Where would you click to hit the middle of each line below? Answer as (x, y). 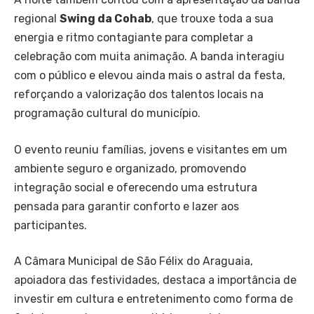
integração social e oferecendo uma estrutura (136, 187)
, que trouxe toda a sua (212, 19)
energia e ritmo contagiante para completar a (134, 38)
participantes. (50, 225)
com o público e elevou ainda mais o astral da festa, (150, 76)
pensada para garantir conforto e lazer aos (127, 206)
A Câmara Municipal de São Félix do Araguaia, (134, 261)
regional (37, 19)
